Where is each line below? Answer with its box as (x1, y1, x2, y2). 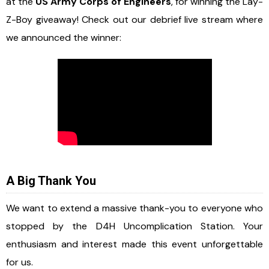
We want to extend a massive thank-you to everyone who (6, 202, 263, 215)
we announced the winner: (6, 31, 121, 44)
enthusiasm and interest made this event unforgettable (6, 238, 263, 251)
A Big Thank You (6, 174, 96, 189)
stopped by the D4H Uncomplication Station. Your (6, 220, 263, 233)
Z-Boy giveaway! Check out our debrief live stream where (6, 13, 263, 26)
